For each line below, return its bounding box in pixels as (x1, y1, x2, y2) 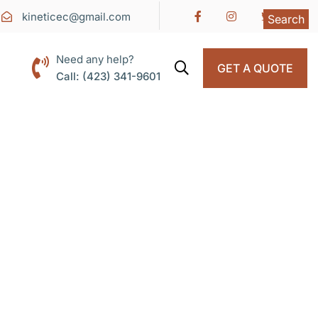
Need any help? (56, 53, 134, 66)
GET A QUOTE (217, 61, 293, 75)
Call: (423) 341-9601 (56, 70, 160, 83)
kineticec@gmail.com (19, 10, 131, 23)
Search (268, 12, 305, 26)
